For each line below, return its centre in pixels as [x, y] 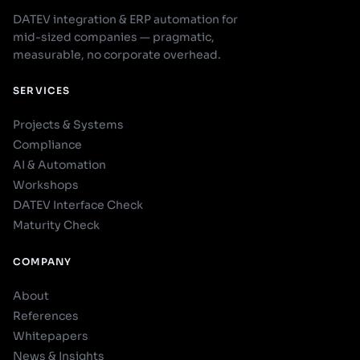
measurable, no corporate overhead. [117, 55]
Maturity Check [56, 225]
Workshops [46, 185]
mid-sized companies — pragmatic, [114, 37]
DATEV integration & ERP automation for [125, 19]
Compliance [47, 145]
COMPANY [43, 262]
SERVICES [42, 90]
